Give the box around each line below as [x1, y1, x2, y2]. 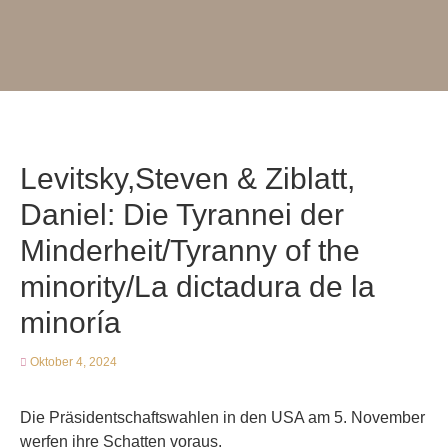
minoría [20, 306, 121, 339]
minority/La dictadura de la [20, 270, 375, 303]
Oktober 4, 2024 [30, 355, 117, 369]
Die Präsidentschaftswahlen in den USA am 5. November [20, 409, 425, 427]
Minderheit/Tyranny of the [20, 234, 360, 267]
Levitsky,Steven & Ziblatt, [20, 162, 355, 195]
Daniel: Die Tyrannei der [20, 198, 344, 231]
